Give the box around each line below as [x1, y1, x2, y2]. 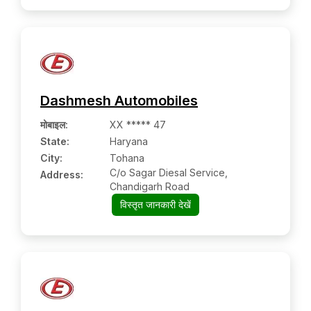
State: [40, 135, 69, 147]
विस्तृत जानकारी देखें [119, 199, 191, 210]
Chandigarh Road [110, 180, 190, 192]
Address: [40, 169, 83, 180]
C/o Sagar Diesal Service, [110, 167, 228, 178]
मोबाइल [40, 119, 65, 131]
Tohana [110, 152, 144, 164]
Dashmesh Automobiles [40, 92, 198, 109]
